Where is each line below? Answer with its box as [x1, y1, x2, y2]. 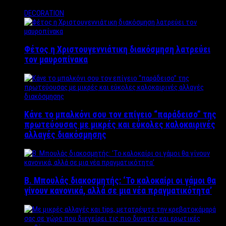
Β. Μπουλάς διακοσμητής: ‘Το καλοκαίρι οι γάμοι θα [24, 176, 216, 186]
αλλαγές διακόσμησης [24, 130, 106, 140]
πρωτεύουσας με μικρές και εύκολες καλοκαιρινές [24, 120, 215, 130]
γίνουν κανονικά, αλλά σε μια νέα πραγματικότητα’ [24, 186, 212, 196]
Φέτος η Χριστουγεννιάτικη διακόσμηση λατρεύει [24, 44, 210, 55]
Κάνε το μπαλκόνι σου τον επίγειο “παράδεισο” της [24, 109, 216, 120]
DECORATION [24, 8, 64, 18]
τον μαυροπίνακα [24, 54, 88, 65]
